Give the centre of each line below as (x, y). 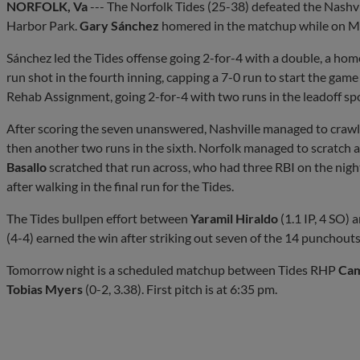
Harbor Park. (43, 25)
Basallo (27, 166)
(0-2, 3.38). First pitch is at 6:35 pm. (180, 288)
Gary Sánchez (119, 25)
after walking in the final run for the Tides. (120, 186)
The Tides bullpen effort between (98, 218)
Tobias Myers (45, 288)
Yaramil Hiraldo (234, 218)
